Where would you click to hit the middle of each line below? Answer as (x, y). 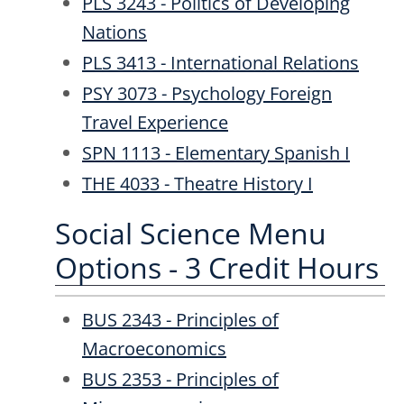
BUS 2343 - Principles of (180, 319)
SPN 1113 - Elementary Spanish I (216, 153)
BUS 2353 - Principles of (180, 379)
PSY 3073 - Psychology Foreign (207, 93)
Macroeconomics (154, 348)
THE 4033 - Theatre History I (197, 184)
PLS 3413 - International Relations (220, 63)
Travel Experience (155, 122)
